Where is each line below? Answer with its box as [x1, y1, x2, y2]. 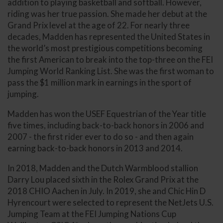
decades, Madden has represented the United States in [7, 31, 210, 42]
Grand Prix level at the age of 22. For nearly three [7, 19, 190, 30]
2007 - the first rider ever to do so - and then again [7, 131, 194, 142]
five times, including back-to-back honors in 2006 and [7, 119, 204, 130]
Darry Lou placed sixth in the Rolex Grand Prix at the [7, 174, 199, 185]
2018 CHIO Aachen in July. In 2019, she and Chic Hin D [7, 185, 206, 196]
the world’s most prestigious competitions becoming [7, 42, 203, 53]
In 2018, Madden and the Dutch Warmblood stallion [7, 162, 198, 173]
